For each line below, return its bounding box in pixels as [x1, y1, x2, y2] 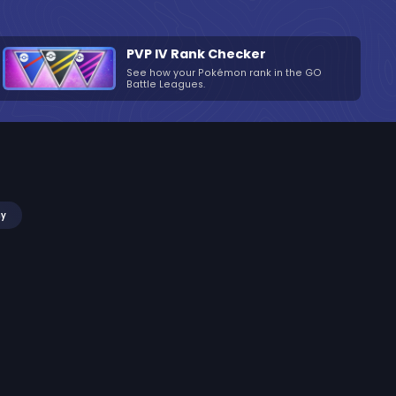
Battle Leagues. [126, 77, 205, 91]
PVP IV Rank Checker [126, 44, 266, 63]
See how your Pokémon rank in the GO [126, 65, 322, 80]
